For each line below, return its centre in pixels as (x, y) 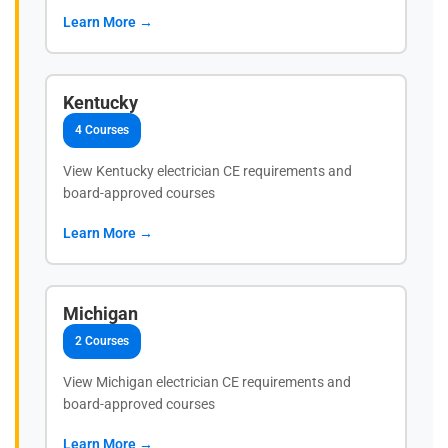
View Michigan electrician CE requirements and (207, 382)
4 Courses (102, 130)
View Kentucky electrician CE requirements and (207, 171)
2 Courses (102, 341)
